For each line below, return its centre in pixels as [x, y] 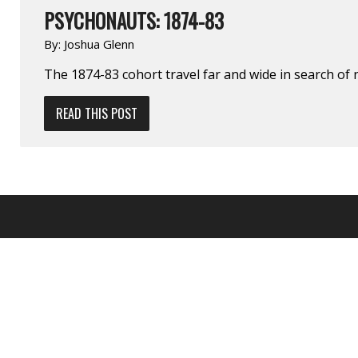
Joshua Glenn [99, 44]
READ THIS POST [97, 113]
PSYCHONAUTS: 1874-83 [134, 20]
